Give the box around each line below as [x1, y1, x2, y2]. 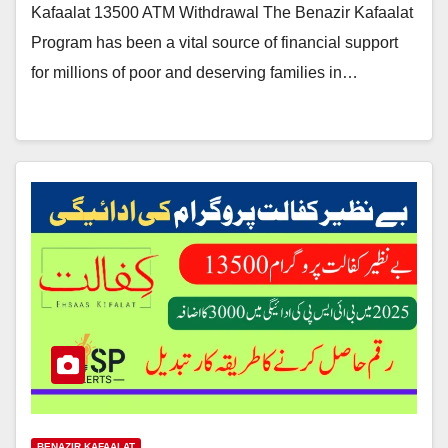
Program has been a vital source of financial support [31, 33, 398, 51]
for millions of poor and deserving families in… [31, 63, 358, 81]
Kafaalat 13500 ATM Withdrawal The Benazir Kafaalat [31, 3, 413, 21]
